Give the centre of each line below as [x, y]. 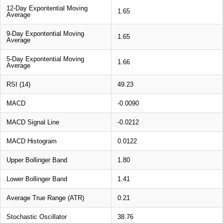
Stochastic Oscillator [37, 217]
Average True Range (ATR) [45, 198]
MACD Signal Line [33, 122]
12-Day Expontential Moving [47, 8]
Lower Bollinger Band [37, 179]
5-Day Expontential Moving [45, 59]
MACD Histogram [32, 141]
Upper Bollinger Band [37, 160]
